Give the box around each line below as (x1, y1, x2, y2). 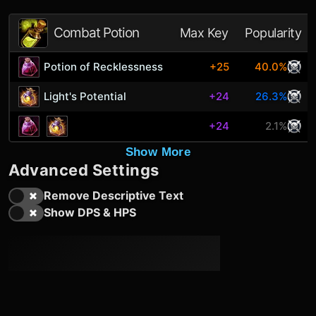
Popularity (245, 25, 301, 40)
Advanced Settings (8, 161, 159, 179)
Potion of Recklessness (44, 60, 164, 73)
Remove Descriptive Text (44, 188, 183, 202)
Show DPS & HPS (44, 205, 136, 219)
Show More (125, 145, 191, 159)
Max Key (179, 25, 228, 40)
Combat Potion (54, 25, 139, 41)
